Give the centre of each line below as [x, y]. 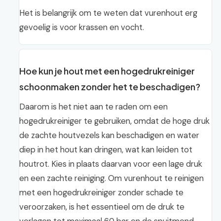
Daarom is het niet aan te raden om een [93, 107]
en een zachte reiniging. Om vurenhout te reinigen [111, 178]
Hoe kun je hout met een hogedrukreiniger [107, 71]
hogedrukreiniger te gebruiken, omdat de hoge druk [114, 121]
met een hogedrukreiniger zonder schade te [101, 192]
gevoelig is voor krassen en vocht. [82, 27]
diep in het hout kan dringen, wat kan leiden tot [106, 149]
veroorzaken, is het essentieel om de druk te [102, 207]
